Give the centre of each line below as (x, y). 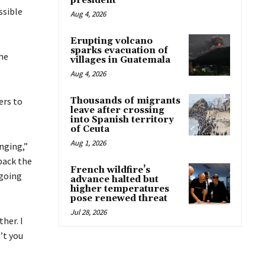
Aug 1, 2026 (88, 143)
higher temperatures (120, 189)
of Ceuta (90, 129)
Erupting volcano (112, 41)
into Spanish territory (122, 119)
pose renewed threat (119, 198)
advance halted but (114, 179)
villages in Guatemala (120, 60)
